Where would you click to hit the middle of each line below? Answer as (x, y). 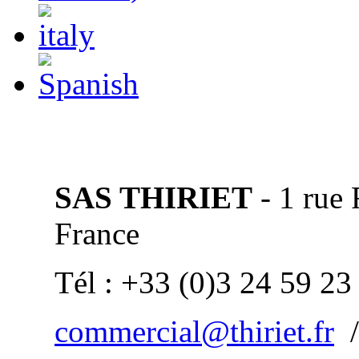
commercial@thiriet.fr (194, 331)
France (97, 234)
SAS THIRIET (153, 198)
